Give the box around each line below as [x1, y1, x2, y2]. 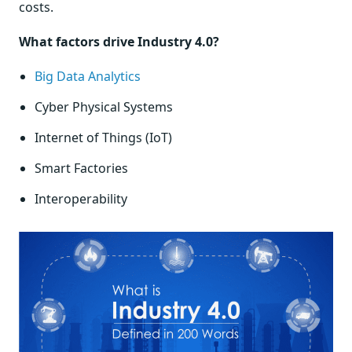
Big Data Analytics [35, 68, 141, 85]
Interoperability [35, 190, 127, 207]
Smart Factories [35, 159, 128, 177]
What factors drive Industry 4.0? [19, 33, 219, 50]
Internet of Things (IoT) [35, 129, 172, 146]
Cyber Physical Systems [35, 98, 173, 115]
